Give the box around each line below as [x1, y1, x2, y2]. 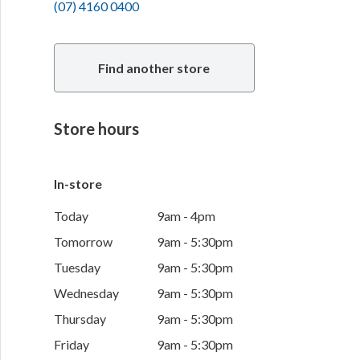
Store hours [53, 119, 139, 139]
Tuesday [53, 260, 100, 276]
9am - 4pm [156, 208, 215, 224]
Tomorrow [53, 234, 112, 250]
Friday [53, 337, 89, 353]
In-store [53, 176, 102, 192]
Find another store [98, 60, 211, 76]
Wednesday [53, 285, 119, 301]
